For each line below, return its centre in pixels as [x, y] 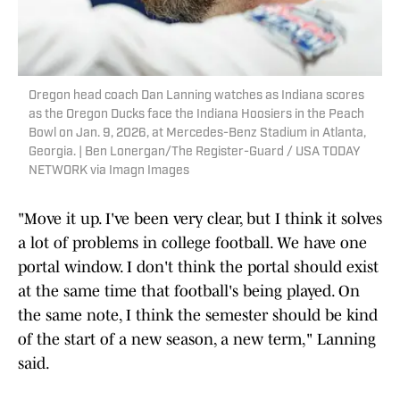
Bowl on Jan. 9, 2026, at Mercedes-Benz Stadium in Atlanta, [197, 134]
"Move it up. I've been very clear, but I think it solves [200, 219]
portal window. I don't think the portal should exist [198, 267]
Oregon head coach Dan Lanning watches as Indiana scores [196, 96]
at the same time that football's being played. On [189, 292]
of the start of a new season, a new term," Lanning [197, 340]
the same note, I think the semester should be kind [198, 316]
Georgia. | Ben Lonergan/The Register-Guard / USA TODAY [194, 153]
